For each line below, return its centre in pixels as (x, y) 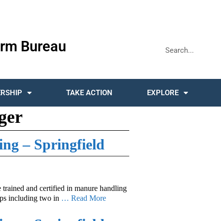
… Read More (84, 198)
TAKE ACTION (89, 93)
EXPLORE (163, 93)
